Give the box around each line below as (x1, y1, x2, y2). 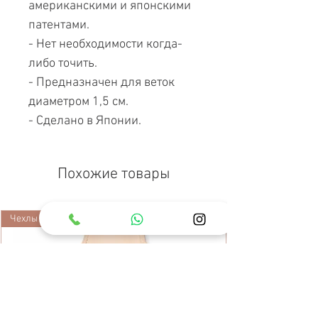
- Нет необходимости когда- (28, 37, 182, 53)
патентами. (28, 18, 89, 33)
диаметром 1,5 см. (28, 94, 128, 110)
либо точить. (28, 56, 97, 72)
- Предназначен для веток (28, 75, 175, 91)
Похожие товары (57, 165, 170, 185)
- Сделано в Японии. (28, 114, 141, 129)
